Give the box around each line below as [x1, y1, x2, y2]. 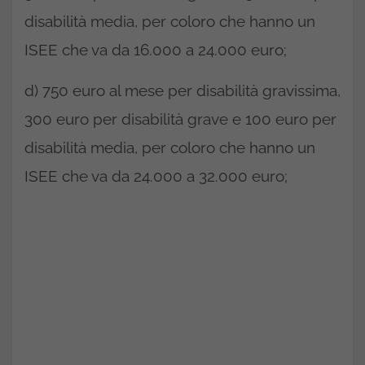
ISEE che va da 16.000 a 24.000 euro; [24, 41, 287, 59]
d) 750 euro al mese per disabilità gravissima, [24, 81, 341, 99]
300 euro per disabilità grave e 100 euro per [24, 110, 336, 128]
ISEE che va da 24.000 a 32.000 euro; [24, 167, 288, 185]
